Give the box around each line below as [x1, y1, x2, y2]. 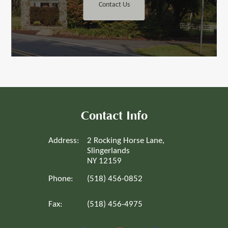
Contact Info [80, 109, 148, 123]
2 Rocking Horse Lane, [87, 136, 164, 145]
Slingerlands [87, 147, 130, 155]
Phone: [48, 175, 73, 183]
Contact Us [98, 1, 130, 9]
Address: [48, 136, 79, 145]
